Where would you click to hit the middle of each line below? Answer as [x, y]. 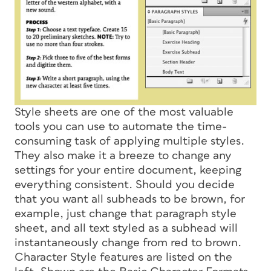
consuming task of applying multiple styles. [129, 141]
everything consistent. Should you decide [125, 184]
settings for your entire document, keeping [128, 170]
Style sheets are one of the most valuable [124, 112]
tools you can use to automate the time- [121, 126]
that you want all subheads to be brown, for [130, 199]
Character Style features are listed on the [123, 257]
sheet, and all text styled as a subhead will [126, 228]
